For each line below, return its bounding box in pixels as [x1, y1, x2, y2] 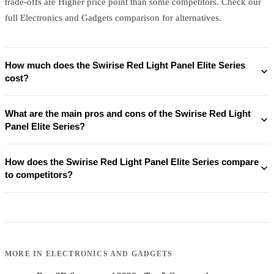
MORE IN [5, 249, 46, 258]
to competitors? [5, 169, 73, 180]
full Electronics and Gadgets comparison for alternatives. [5, 12, 221, 23]
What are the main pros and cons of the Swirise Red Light [5, 108, 251, 119]
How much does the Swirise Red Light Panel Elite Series [5, 59, 245, 70]
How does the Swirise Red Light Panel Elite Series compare [5, 156, 259, 167]
